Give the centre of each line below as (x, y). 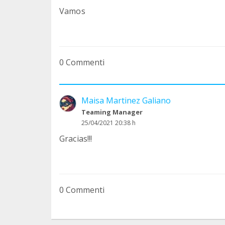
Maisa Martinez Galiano (126, 100)
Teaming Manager (112, 112)
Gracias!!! (76, 138)
